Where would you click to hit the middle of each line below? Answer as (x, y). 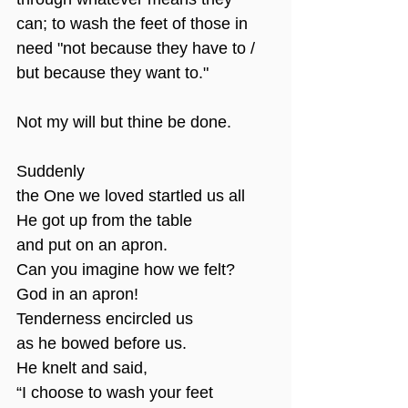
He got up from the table (104, 221)
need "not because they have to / (138, 49)
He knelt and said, (82, 368)
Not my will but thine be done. (124, 122)
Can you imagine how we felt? (126, 270)
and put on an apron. (92, 245)
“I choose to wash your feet (115, 393)
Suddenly (51, 172)
